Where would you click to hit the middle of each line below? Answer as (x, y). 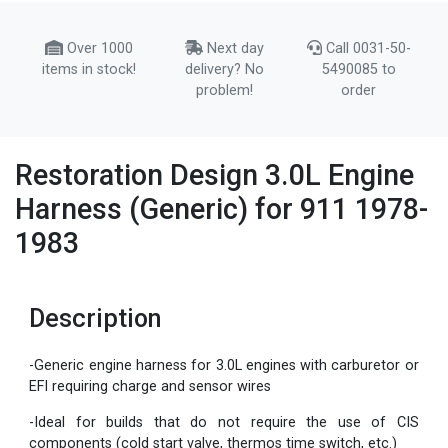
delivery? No (224, 69)
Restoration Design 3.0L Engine (214, 175)
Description (96, 318)
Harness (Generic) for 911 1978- (221, 209)
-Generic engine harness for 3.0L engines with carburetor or (224, 366)
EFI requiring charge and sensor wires (150, 387)
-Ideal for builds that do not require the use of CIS (224, 422)
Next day (233, 48)
